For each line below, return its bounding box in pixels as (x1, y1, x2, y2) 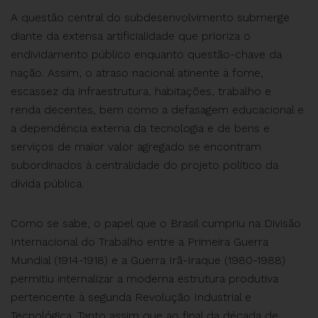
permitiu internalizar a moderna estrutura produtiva (11, 272, 278, 285)
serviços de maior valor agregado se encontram (11, 140, 261, 153)
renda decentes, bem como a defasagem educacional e (11, 103, 304, 116)
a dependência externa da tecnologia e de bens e (11, 121, 270, 135)
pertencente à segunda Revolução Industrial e (11, 290, 251, 304)
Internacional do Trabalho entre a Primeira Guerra (11, 235, 268, 248)
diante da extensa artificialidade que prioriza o (11, 29, 251, 43)
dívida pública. (11, 177, 84, 190)
